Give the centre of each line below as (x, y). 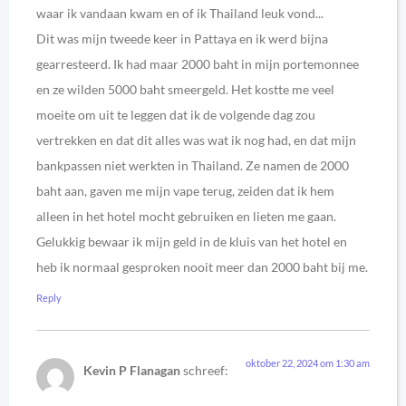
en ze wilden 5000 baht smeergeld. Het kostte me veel (185, 89)
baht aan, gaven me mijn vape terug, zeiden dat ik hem (185, 190)
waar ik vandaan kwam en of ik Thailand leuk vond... (180, 13)
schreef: (206, 371)
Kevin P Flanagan (132, 371)
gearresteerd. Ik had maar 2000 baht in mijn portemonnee (198, 63)
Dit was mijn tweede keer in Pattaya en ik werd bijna (182, 38)
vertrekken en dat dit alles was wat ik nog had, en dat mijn (196, 140)
